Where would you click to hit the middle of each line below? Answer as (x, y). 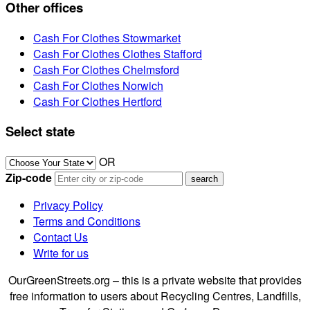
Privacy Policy (68, 205)
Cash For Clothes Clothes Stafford (118, 53)
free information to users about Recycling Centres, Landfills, (155, 295)
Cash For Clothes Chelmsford (106, 69)
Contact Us (61, 237)
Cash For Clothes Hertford (98, 101)
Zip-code (29, 177)
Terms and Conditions (87, 221)
